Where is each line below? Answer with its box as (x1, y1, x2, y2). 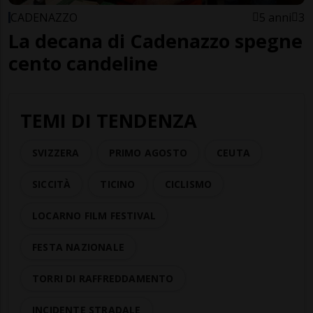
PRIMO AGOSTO (108, 145, 188, 159)
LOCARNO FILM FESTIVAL (32, 208, 156, 222)
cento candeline (8, 50, 158, 76)
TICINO (100, 177, 136, 191)
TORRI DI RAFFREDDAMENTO (32, 271, 174, 285)
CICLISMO (164, 177, 212, 191)
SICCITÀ (32, 177, 71, 191)
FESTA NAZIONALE (32, 240, 124, 254)
